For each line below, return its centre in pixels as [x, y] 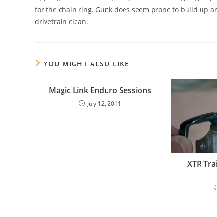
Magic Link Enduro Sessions [100, 90]
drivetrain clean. [62, 22]
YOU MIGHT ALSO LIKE [87, 64]
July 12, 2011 [104, 103]
